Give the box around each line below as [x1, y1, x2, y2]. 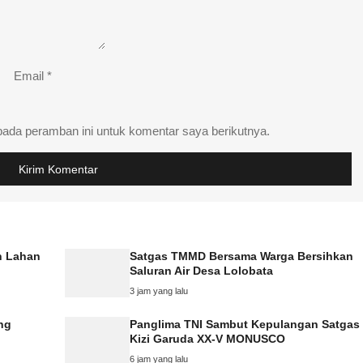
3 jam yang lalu [130, 285, 188, 296]
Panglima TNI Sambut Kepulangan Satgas [130, 317, 360, 331]
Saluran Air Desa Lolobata [130, 263, 273, 277]
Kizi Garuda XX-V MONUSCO [130, 331, 285, 345]
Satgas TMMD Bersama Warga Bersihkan [130, 249, 353, 263]
